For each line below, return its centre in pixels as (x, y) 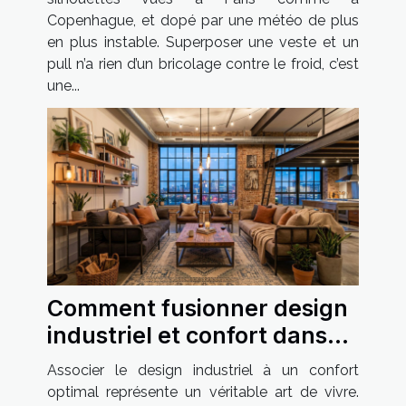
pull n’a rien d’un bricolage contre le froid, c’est (203, 63)
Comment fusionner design (198, 308)
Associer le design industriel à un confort (203, 370)
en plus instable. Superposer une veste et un (203, 42)
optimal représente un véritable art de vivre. (203, 391)
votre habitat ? (128, 362)
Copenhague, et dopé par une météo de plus (203, 20)
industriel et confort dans (187, 335)
